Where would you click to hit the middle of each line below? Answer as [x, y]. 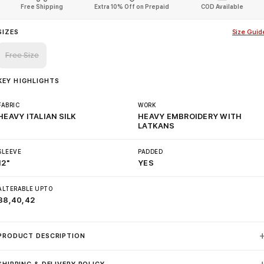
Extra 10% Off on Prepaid [132, 6]
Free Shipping [42, 6]
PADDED [150, 151]
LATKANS [156, 126]
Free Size [22, 55]
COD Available [222, 6]
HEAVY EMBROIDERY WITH [190, 116]
